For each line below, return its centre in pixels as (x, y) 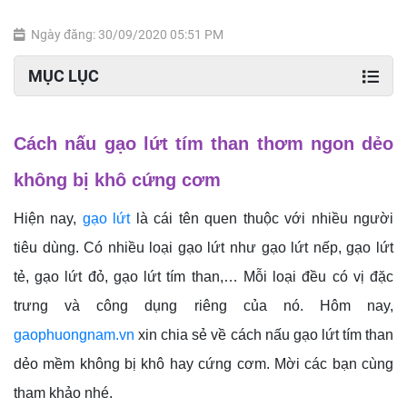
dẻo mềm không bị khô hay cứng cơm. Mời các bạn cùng (203, 364)
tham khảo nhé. (63, 393)
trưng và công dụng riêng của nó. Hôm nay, (203, 306)
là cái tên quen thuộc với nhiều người (265, 218)
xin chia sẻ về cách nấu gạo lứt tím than (264, 335)
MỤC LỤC (64, 76)
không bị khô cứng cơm (117, 180)
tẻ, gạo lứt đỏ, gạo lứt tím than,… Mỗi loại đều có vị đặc (203, 277)
